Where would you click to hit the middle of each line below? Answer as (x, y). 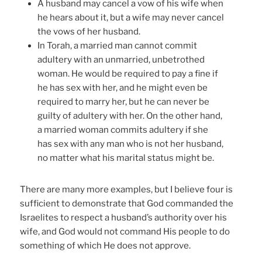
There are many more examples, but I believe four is (127, 189)
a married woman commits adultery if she (123, 130)
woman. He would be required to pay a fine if (128, 73)
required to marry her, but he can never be (124, 101)
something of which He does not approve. (106, 245)
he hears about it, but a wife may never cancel (131, 17)
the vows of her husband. (89, 31)
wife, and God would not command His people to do (125, 231)
